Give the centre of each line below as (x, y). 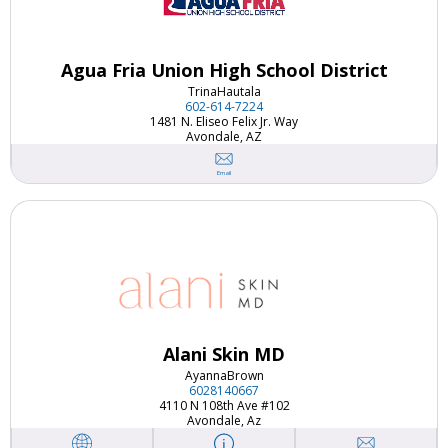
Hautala (238, 91)
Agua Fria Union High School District (224, 69)
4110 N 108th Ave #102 (224, 405)
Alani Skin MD (224, 353)
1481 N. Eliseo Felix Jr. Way (224, 121)
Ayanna (205, 375)
